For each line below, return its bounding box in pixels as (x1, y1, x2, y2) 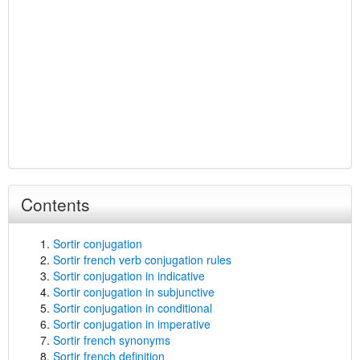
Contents (21, 192, 90, 216)
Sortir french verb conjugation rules (53, 252, 231, 268)
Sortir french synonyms (53, 332, 170, 348)
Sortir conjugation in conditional (53, 300, 212, 316)
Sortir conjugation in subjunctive (53, 284, 215, 300)
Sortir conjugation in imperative (53, 316, 211, 332)
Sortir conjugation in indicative (53, 268, 205, 284)
